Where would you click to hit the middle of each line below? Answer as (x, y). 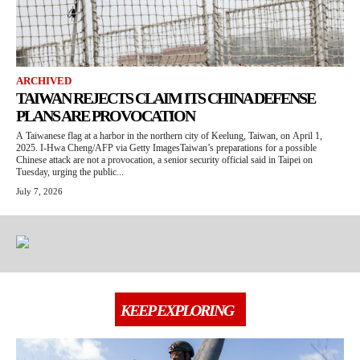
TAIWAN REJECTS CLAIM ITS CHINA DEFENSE (166, 98)
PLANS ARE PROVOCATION (105, 116)
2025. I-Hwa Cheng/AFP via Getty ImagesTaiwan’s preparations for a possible (166, 148)
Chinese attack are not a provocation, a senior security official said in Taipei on (164, 160)
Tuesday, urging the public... (70, 172)
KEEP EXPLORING (176, 311)
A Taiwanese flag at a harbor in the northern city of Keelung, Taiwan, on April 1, (169, 136)
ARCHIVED (44, 81)
